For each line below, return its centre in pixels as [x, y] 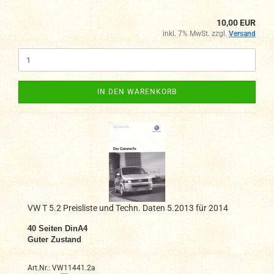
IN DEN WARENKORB [137, 92]
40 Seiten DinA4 [57, 229]
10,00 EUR [236, 23]
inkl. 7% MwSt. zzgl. [196, 34]
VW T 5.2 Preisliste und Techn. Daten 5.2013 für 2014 [128, 208]
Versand [242, 34]
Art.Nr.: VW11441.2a [61, 268]
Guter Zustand [54, 240]
